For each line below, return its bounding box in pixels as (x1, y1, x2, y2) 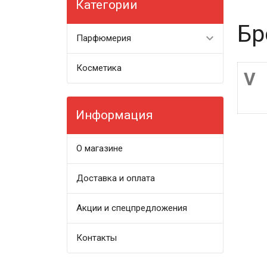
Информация (76, 108, 154, 122)
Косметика (76, 62, 122, 73)
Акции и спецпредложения (76, 203, 188, 213)
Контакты (76, 232, 117, 243)
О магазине (76, 143, 123, 154)
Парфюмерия (76, 32, 132, 44)
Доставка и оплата (76, 173, 156, 184)
